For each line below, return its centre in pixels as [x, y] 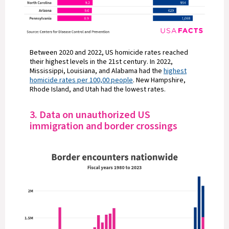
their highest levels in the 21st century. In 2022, [101, 62]
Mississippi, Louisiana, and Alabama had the [97, 71]
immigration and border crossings [105, 126]
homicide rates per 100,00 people [81, 80]
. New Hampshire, [159, 80]
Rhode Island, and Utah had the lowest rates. [98, 89]
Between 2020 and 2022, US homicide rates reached [109, 53]
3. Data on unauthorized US [90, 115]
